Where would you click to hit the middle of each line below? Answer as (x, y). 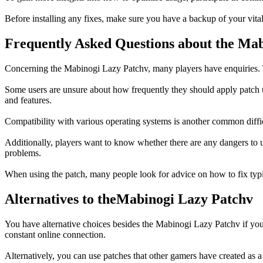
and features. (28, 100)
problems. (23, 153)
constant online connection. (55, 235)
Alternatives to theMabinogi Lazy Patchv (129, 199)
